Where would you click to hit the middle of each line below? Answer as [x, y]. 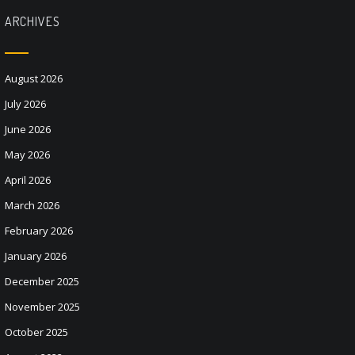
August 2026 [34, 78]
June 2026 [28, 129]
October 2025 [36, 332]
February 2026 [39, 231]
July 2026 [25, 104]
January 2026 [36, 256]
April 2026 [28, 180]
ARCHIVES [32, 21]
